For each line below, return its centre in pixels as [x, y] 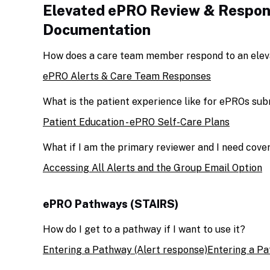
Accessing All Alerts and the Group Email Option [152, 168]
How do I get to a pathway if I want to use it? [144, 229]
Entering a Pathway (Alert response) [125, 250]
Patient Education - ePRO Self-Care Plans [136, 122]
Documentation [97, 30]
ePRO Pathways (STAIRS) [111, 204]
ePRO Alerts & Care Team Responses [127, 76]
